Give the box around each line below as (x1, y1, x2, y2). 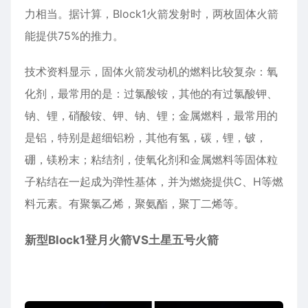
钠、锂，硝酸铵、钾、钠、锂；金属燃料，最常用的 (25, 109, 278, 123)
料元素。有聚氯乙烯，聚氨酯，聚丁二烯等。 (25, 197, 245, 211)
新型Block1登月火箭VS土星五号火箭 (25, 233, 219, 247)
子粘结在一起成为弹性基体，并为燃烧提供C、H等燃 (25, 175, 283, 189)
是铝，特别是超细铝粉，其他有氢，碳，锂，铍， (25, 131, 267, 145)
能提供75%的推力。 (25, 29, 124, 43)
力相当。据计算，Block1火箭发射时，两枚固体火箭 (25, 7, 278, 21)
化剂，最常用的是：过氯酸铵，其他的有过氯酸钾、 (25, 87, 278, 101)
